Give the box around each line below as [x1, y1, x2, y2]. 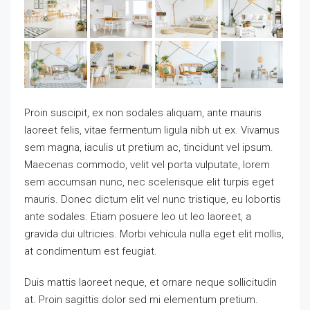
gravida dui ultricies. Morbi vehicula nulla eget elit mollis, [24, 228, 284, 241]
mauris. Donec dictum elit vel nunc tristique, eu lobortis [24, 193, 281, 206]
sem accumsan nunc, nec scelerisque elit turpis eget [24, 176, 274, 189]
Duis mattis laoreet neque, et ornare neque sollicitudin [24, 276, 277, 289]
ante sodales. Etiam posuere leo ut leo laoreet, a [24, 210, 251, 224]
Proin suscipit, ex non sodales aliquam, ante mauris [24, 107, 262, 120]
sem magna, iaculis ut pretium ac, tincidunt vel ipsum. [24, 141, 273, 154]
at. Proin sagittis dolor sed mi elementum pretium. [24, 293, 258, 307]
